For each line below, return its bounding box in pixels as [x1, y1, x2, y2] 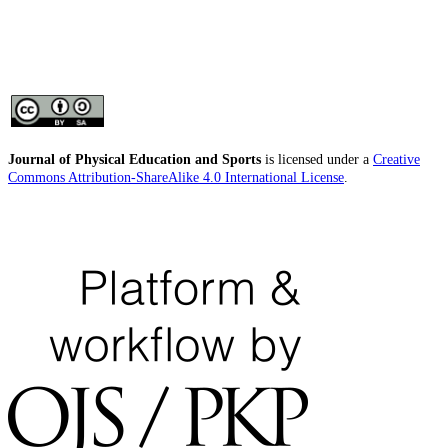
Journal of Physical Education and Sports [8, 151, 261, 167]
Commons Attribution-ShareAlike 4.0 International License [8, 169, 344, 185]
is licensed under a [261, 151, 373, 167]
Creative [373, 151, 420, 167]
